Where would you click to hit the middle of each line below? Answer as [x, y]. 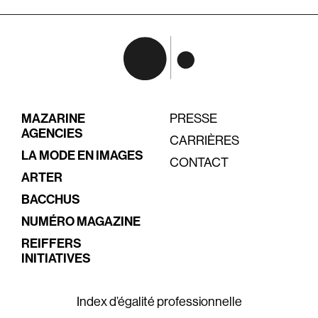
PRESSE [193, 119]
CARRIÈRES [204, 141]
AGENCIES [52, 134]
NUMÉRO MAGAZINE [81, 222]
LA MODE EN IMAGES [82, 156]
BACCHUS [51, 200]
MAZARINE [53, 119]
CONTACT [199, 163]
